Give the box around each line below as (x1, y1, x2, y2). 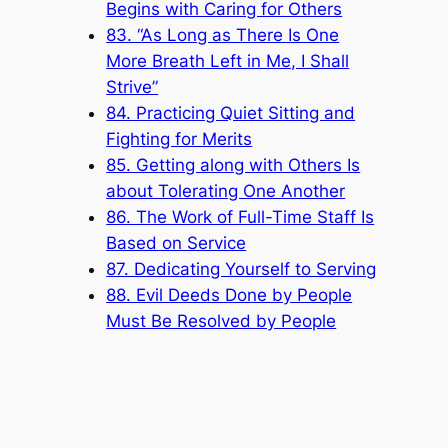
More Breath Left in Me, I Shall (106, 50, 350, 71)
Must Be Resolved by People (106, 310, 337, 331)
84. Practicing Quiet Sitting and (106, 102, 356, 123)
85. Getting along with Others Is (106, 154, 361, 175)
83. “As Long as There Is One (106, 24, 340, 45)
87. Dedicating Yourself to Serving (106, 258, 377, 279)
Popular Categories (102, 405, 251, 430)
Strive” (106, 76, 159, 97)
